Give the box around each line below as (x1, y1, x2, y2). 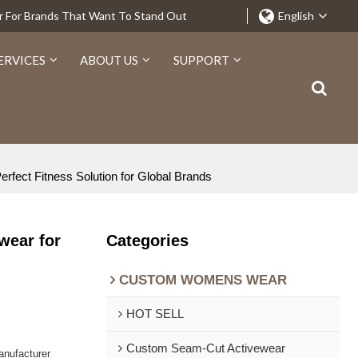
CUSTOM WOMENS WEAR (118, 272, 287, 288)
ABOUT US (80, 53, 139, 67)
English (277, 9, 314, 22)
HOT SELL (125, 307, 184, 320)
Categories (105, 231, 189, 249)
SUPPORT (173, 53, 229, 67)
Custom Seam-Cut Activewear (125, 341, 285, 355)
